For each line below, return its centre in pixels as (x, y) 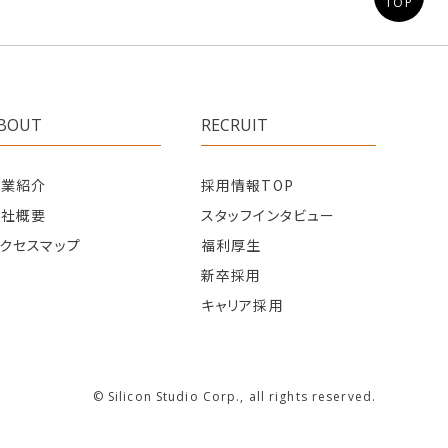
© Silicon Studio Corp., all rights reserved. (234, 396)
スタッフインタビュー (268, 214)
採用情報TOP (247, 184)
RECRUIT (234, 124)
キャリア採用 (242, 304)
